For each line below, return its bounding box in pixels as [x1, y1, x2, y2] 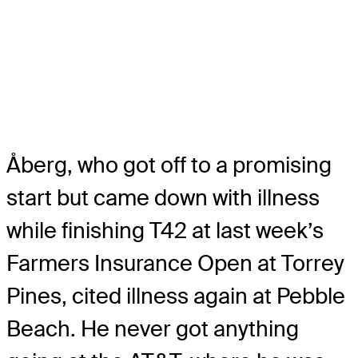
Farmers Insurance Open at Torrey [6, 249, 344, 277]
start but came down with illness [6, 183, 320, 212]
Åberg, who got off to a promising [6, 150, 332, 179]
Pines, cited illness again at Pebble [6, 281, 345, 310]
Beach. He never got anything [6, 314, 299, 343]
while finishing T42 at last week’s [6, 216, 324, 245]
